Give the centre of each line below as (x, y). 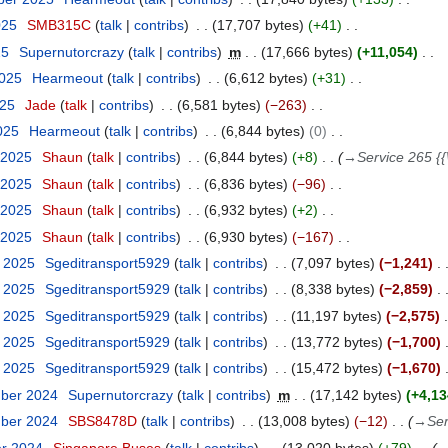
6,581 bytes (218, 104)
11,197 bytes (336, 315)
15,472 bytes (336, 368)
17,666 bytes (306, 51)
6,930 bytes (245, 236)
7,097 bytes (332, 262)
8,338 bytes (332, 289)
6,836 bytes (245, 183)
